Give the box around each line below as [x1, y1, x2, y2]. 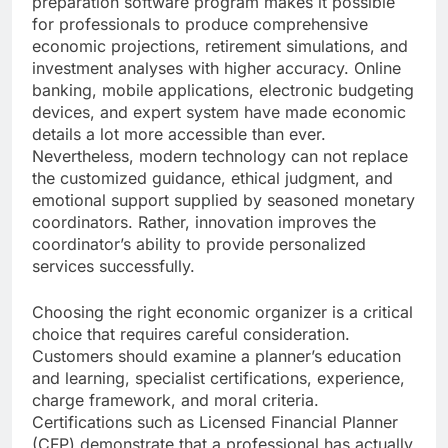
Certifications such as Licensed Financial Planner [32, 412, 398, 433]
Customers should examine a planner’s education [32, 346, 401, 367]
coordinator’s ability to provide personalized [32, 234, 366, 255]
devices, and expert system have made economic [32, 102, 406, 123]
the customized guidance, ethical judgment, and [32, 168, 393, 189]
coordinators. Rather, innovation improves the [32, 212, 376, 233]
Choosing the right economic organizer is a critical [32, 302, 413, 323]
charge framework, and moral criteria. [32, 390, 319, 411]
